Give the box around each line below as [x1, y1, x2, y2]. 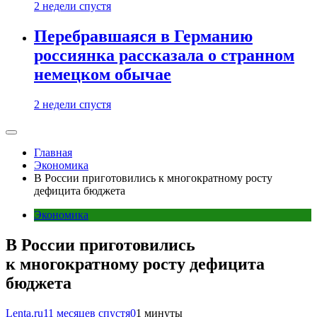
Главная [34, 146, 72, 158]
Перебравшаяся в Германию [34, 27, 253, 46]
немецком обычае [34, 65, 171, 84]
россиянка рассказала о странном [34, 46, 294, 65]
